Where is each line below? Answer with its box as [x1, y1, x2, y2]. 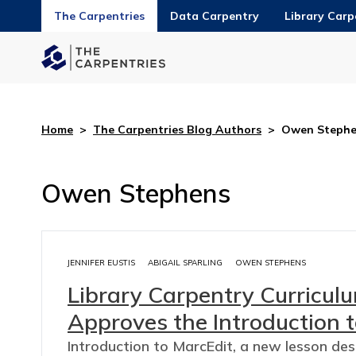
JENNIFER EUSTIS [68, 257, 135, 268]
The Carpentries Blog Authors [93, 122, 261, 137]
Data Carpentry [170, 9, 259, 23]
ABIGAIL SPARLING [148, 257, 222, 268]
